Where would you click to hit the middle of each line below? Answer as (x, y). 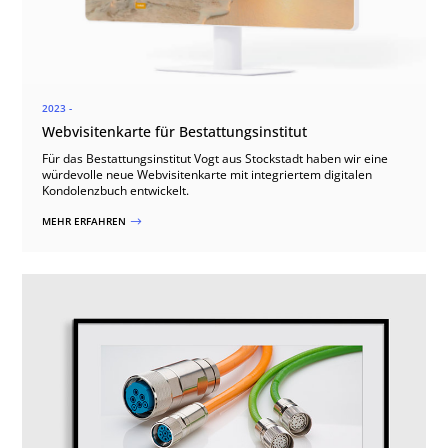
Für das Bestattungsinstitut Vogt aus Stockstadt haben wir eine (215, 158)
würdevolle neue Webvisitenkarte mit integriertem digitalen (207, 174)
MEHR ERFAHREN (86, 220)
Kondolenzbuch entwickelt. (116, 190)
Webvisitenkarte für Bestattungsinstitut (175, 131)
